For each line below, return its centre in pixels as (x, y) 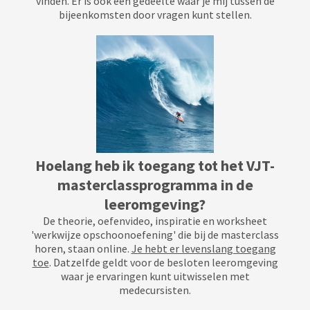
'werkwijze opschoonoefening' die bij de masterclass (155, 235)
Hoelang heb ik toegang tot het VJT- (155, 165)
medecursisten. (155, 290)
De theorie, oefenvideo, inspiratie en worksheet (155, 221)
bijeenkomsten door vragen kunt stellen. (155, 15)
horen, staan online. (83, 248)
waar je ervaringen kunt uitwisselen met (155, 276)
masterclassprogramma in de (155, 185)
